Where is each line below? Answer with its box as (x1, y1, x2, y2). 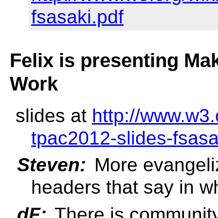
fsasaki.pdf (31, 6, 124, 27)
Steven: (17, 154, 86, 176)
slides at (16, 105, 92, 126)
